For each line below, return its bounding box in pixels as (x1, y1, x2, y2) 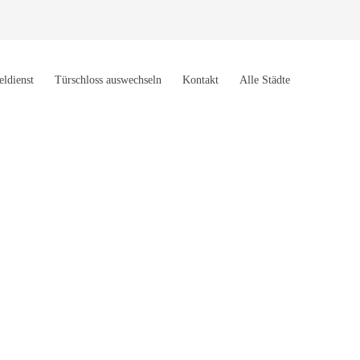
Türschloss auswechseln (55, 74, 162, 86)
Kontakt (182, 74, 219, 86)
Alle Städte (239, 74, 290, 86)
